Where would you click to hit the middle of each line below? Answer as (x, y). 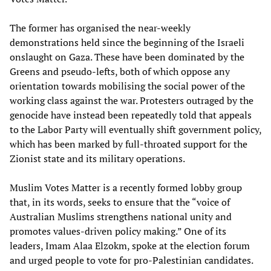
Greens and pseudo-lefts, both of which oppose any (120, 71)
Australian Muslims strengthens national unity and (121, 216)
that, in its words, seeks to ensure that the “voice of (120, 202)
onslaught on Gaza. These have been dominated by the (127, 57)
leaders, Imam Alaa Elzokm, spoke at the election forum (130, 245)
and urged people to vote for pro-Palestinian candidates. (132, 260)
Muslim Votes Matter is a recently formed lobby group (126, 187)
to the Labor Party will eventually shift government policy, (135, 129)
